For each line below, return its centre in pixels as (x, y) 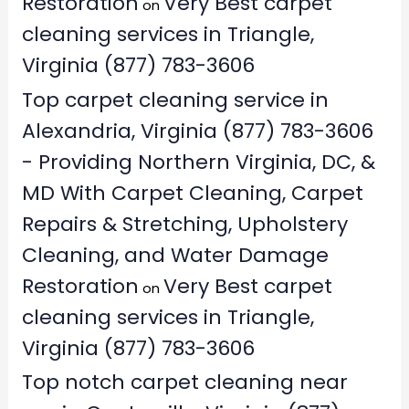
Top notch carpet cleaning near (184, 383)
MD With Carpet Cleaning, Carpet (192, 193)
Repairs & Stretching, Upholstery (184, 224)
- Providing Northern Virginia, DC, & (198, 162)
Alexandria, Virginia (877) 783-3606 (197, 131)
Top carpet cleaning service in (175, 100)
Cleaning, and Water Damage (175, 255)
